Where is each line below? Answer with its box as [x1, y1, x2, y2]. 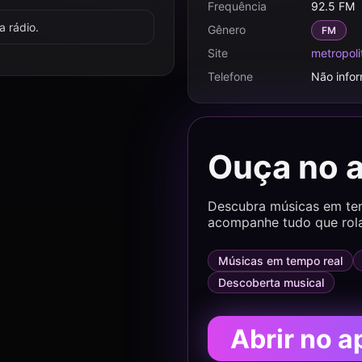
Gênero [208, 23, 246, 36]
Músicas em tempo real [218, 254, 343, 267]
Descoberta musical [218, 276, 324, 289]
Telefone [208, 69, 253, 83]
